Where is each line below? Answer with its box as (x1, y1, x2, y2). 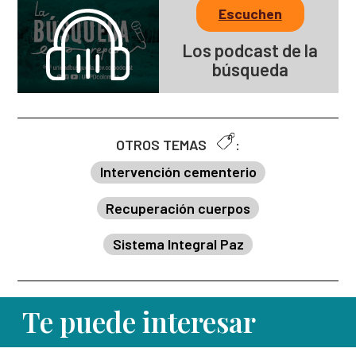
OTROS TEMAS (116, 136, 211, 154)
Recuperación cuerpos (106, 199, 250, 217)
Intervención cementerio (99, 163, 257, 181)
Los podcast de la (182, 40, 319, 61)
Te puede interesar (22, 303, 256, 341)
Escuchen (218, 4, 282, 22)
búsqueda (211, 59, 288, 80)
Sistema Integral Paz (112, 235, 244, 253)
